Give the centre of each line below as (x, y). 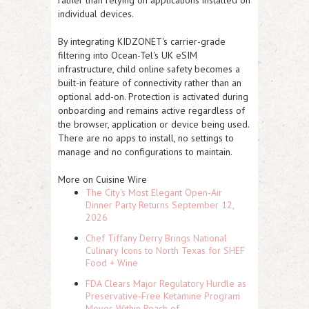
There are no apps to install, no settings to (146, 138)
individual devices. (96, 13)
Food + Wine (112, 262)
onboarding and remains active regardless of (151, 110)
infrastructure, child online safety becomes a (149, 69)
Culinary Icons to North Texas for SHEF (165, 250)
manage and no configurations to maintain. (145, 151)
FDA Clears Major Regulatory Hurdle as (166, 283)
